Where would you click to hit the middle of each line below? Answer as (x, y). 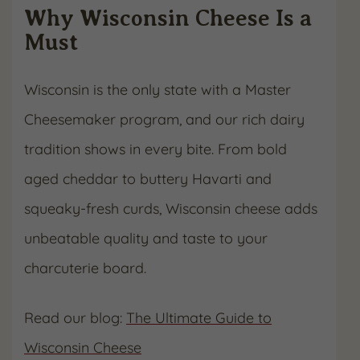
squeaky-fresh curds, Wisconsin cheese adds (171, 209)
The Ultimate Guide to (199, 318)
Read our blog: (75, 318)
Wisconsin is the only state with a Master (157, 90)
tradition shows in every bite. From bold (155, 149)
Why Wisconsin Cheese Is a (168, 18)
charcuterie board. (85, 268)
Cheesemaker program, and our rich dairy (164, 119)
